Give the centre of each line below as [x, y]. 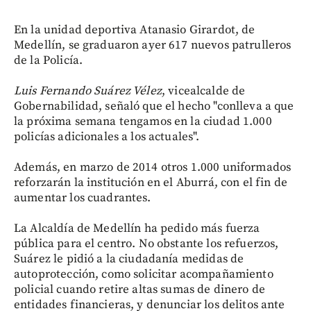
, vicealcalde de [203, 91]
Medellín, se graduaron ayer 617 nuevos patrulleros [153, 45]
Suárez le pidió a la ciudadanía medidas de [129, 259]
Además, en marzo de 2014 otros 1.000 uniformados [153, 167]
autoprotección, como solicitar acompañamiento [144, 274]
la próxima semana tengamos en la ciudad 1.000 [143, 121]
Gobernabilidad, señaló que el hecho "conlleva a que [154, 106]
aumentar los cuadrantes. [83, 197]
